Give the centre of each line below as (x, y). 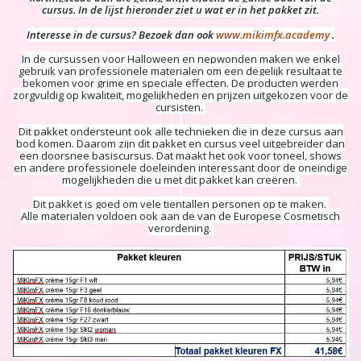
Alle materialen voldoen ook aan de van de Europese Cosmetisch (180, 216)
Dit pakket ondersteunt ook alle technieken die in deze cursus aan (180, 132)
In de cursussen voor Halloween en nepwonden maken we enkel (180, 59)
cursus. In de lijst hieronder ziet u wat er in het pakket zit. (180, 10)
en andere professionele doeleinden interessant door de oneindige (180, 168)
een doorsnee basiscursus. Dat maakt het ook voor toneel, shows (180, 156)
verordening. (180, 228)
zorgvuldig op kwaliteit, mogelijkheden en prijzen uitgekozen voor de (180, 95)
